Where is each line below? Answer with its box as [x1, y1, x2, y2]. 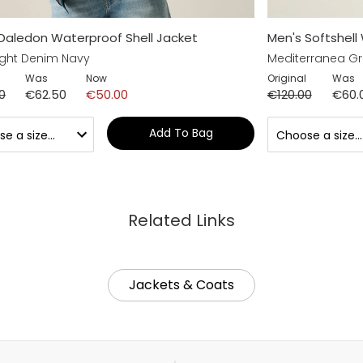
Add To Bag [148, 124, 213, 141]
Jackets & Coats [129, 275, 234, 294]
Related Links [128, 208, 235, 232]
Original [267, 70, 306, 85]
